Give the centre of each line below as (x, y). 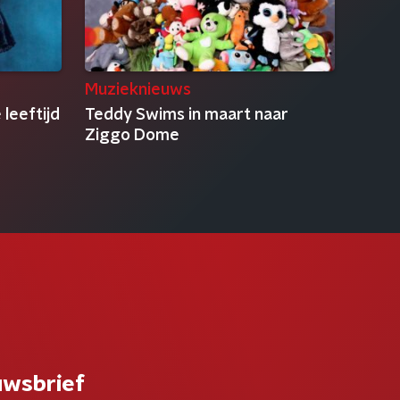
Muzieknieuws (137, 90)
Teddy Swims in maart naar (186, 115)
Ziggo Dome (132, 136)
